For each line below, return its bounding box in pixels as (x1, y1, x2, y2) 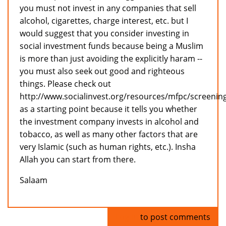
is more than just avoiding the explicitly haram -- (20, 53, 202, 65)
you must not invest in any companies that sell (20, 3, 196, 14)
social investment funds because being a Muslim (20, 40, 203, 52)
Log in (116, 211, 138, 223)
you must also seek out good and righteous (20, 66, 185, 77)
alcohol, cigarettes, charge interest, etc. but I (20, 15, 188, 27)
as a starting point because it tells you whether (20, 103, 197, 115)
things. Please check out (20, 78, 111, 90)
